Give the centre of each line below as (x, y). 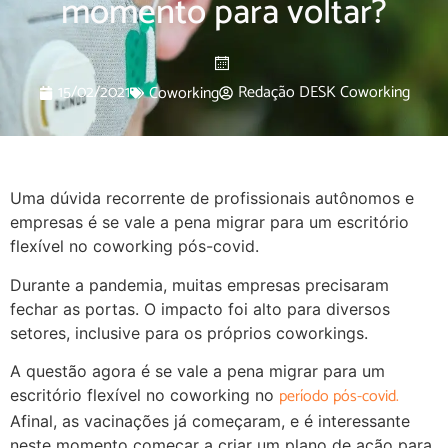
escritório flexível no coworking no (144, 395)
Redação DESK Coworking (323, 93)
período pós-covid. (339, 397)
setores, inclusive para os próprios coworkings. (189, 332)
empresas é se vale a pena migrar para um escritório (209, 222)
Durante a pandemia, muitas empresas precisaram (199, 284)
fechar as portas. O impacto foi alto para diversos (200, 308)
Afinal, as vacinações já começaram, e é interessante (210, 421)
